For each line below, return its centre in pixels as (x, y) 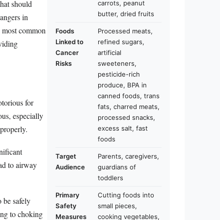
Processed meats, (125, 31)
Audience (70, 167)
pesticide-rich (119, 74)
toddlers (110, 178)
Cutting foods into (126, 195)
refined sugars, (121, 42)
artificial (110, 53)
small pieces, (117, 206)
